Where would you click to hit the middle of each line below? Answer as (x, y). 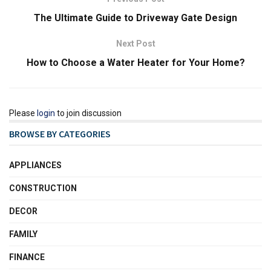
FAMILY (23, 234)
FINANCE (27, 257)
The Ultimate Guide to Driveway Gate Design (135, 18)
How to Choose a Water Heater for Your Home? (135, 63)
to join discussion (88, 113)
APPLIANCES (35, 165)
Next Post (135, 44)
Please (23, 113)
